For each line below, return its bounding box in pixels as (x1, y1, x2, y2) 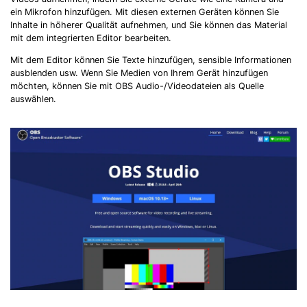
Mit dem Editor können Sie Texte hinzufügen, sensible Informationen (10, 54, 291, 65)
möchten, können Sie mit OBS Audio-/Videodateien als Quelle (10, 80, 264, 91)
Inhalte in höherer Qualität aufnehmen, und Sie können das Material (10, 19, 287, 30)
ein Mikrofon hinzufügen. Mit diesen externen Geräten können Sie (10, 6, 279, 17)
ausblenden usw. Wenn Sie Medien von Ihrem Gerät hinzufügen (10, 67, 268, 78)
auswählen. (10, 93, 56, 104)
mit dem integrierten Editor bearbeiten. (10, 32, 171, 43)
